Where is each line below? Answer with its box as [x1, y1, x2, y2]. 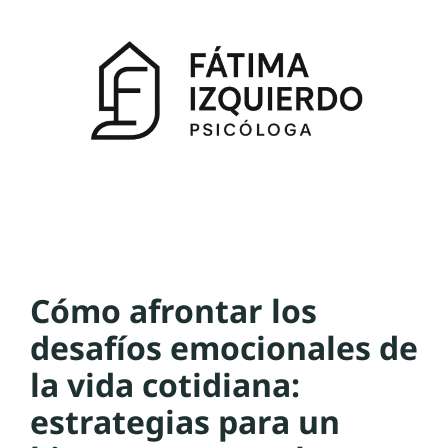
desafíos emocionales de [30, 325, 418, 369]
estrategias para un [30, 399, 340, 443]
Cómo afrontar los [30, 288, 317, 332]
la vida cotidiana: [30, 362, 300, 406]
